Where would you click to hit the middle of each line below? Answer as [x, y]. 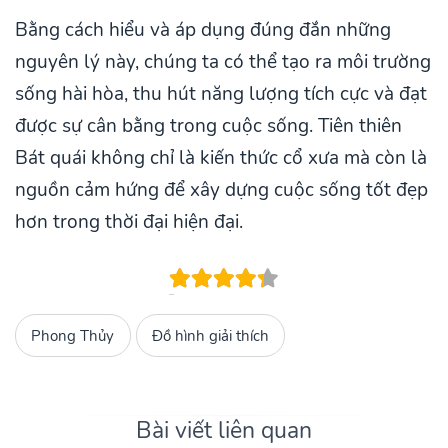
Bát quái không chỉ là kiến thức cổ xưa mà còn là [221, 158]
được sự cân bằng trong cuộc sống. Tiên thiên [208, 126]
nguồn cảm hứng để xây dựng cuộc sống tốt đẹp [221, 190]
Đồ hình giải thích [211, 336]
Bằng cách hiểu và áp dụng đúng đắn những [203, 30]
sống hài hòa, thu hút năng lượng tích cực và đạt [221, 94]
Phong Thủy [73, 336]
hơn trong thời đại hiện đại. [129, 222]
